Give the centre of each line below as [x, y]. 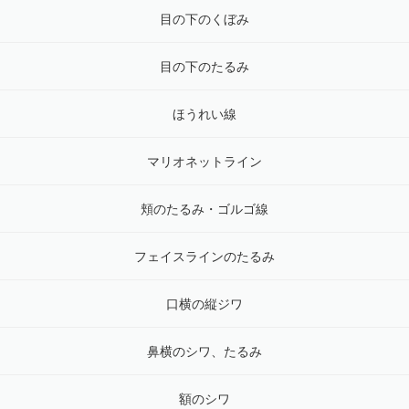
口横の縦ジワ [204, 304]
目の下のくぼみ [204, 20]
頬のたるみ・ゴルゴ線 [204, 210]
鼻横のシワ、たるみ [204, 352]
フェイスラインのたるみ [204, 257]
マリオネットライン [204, 162]
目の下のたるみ [204, 67]
